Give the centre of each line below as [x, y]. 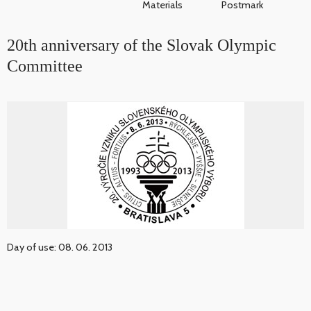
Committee [45, 66]
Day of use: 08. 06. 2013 [60, 247]
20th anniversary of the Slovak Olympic [142, 45]
